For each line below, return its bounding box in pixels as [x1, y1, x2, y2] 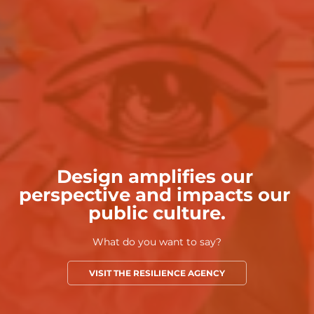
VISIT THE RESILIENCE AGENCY [89, 267, 225, 281]
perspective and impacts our [19, 181, 290, 211]
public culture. [88, 199, 226, 229]
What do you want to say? [93, 234, 221, 251]
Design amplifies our [56, 163, 253, 193]
